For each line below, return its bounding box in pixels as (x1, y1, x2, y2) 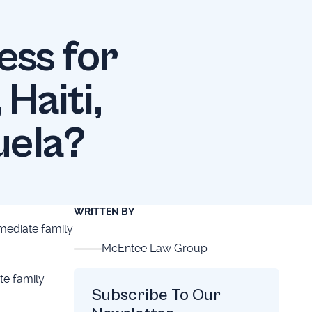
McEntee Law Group (102, 242, 208, 256)
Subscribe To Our (91, 285, 221, 305)
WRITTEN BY (74, 205, 135, 217)
